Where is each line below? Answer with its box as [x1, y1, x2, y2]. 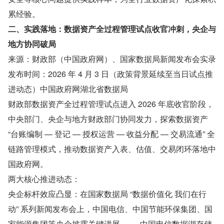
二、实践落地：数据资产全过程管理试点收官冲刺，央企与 [8, 22, 216, 34]
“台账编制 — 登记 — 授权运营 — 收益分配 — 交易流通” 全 [8, 127, 215, 139]
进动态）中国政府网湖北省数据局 [8, 82, 128, 94]
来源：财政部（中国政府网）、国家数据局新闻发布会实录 [8, 52, 216, 64]
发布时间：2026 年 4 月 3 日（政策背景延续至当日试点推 [8, 67, 213, 79]
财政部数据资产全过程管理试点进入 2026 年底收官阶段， [8, 97, 214, 109]
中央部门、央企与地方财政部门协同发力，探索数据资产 [8, 112, 208, 124]
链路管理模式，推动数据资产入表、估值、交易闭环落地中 [8, 142, 216, 154]
